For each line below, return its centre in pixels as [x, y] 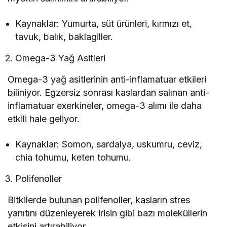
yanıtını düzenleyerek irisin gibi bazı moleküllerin [108, 213]
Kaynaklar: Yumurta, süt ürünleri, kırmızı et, [104, 24]
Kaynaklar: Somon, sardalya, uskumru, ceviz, [109, 144]
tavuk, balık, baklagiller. [64, 37]
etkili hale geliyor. [44, 119]
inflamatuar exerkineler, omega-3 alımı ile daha [105, 106]
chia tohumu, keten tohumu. [73, 158]
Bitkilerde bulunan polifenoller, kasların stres [99, 200]
